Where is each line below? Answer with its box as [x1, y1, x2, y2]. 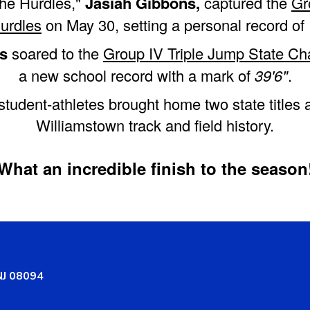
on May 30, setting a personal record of [42, 13, 309, 35]
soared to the [8, 42, 103, 64]
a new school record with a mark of [18, 64, 255, 86]
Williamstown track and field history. [36, 113, 274, 136]
